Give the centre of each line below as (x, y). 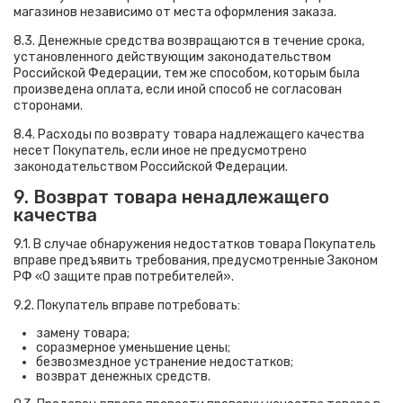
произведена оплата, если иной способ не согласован (178, 90)
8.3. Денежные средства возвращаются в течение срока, (189, 41)
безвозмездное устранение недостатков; (165, 362)
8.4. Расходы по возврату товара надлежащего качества (189, 134)
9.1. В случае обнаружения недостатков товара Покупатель (195, 244)
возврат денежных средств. (123, 376)
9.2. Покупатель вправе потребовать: (127, 305)
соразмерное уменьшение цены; (133, 348)
